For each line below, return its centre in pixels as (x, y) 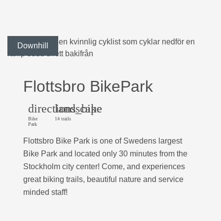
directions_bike (65, 109)
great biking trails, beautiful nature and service (103, 179)
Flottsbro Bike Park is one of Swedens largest (103, 141)
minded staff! (45, 192)
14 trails (63, 119)
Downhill (33, 46)
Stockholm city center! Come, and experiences (104, 166)
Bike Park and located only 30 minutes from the (105, 154)
